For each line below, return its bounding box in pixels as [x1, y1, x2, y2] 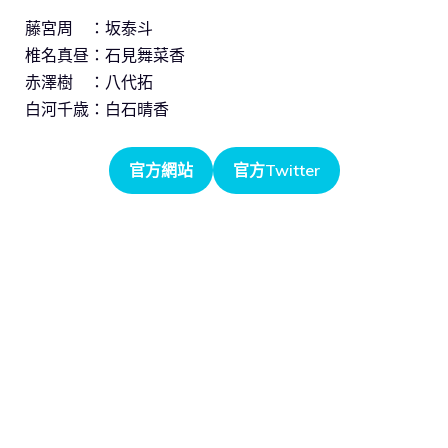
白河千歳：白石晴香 [25, 98, 169, 119]
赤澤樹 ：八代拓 [25, 71, 153, 92]
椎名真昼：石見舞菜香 [25, 44, 185, 65]
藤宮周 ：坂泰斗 [25, 17, 153, 38]
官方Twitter [232, 159, 320, 180]
